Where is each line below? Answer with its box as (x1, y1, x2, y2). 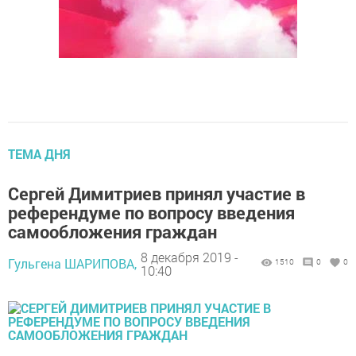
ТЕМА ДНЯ (8, 145, 71, 163)
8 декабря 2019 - (141, 248, 238, 265)
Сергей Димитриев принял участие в (8, 182, 305, 206)
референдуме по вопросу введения (8, 201, 295, 225)
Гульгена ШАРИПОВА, (8, 255, 137, 273)
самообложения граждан (8, 220, 217, 244)
